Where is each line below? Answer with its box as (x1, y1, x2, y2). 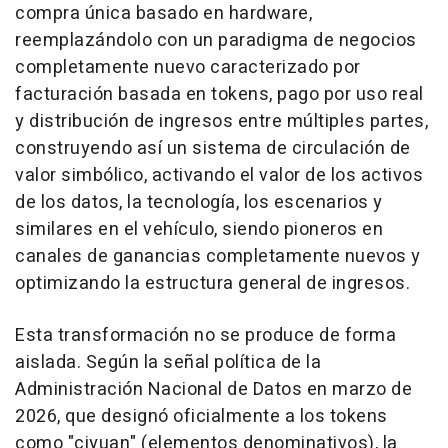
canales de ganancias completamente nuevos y (15, 243, 421, 270)
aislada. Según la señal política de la (15, 349, 321, 376)
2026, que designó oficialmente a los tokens (15, 403, 388, 430)
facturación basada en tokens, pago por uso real (15, 81, 424, 108)
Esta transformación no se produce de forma (15, 322, 396, 349)
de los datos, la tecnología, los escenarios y (15, 189, 383, 216)
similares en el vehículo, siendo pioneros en (15, 216, 383, 243)
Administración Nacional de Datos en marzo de (15, 376, 412, 403)
